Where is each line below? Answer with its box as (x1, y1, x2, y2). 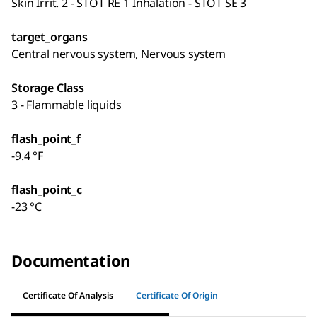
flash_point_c (11, 181, 82, 197)
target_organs (11, 28, 88, 45)
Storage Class (11, 79, 84, 96)
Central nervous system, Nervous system (11, 45, 226, 62)
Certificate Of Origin (136, 289, 218, 302)
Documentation (11, 249, 131, 271)
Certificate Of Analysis (23, 289, 113, 302)
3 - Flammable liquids (11, 96, 122, 113)
